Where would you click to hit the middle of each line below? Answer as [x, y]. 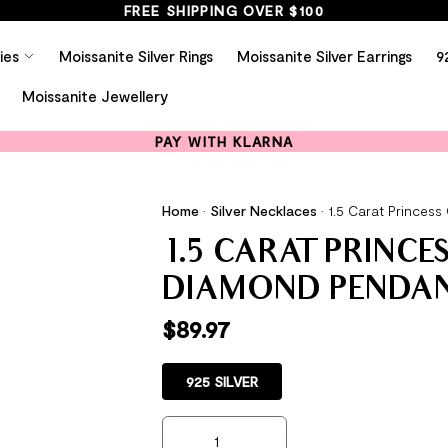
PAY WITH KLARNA [224, 141]
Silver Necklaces [263, 210]
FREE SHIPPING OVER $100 [224, 10]
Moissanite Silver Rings [135, 56]
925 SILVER [221, 381]
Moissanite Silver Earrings [324, 56]
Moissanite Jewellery [94, 96]
